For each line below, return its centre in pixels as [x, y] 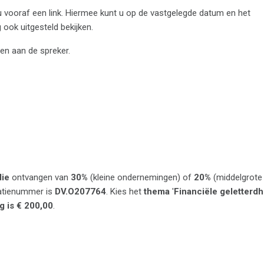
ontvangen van [40, 177]
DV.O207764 [80, 191]
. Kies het [125, 191]
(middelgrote [237, 177]
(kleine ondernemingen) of [141, 177]
